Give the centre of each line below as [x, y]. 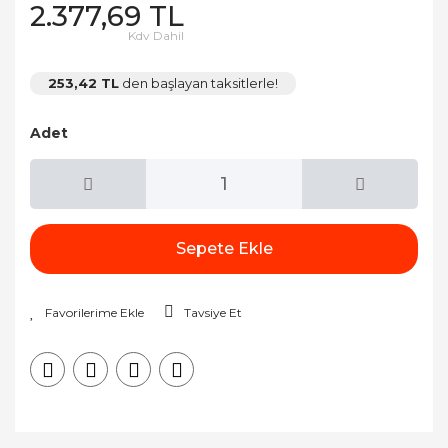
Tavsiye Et [213, 312]
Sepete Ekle [224, 248]
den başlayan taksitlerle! [198, 83]
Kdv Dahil [156, 35]
